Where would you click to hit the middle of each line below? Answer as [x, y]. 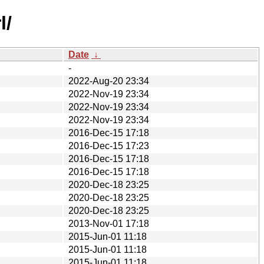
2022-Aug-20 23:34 [109, 81]
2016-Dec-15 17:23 [109, 146]
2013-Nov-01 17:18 [109, 223]
